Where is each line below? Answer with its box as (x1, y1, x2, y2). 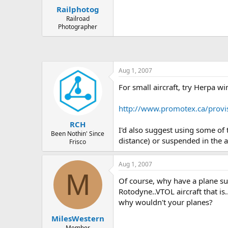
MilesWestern (51, 213, 104, 223)
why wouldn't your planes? (119, 197, 213, 207)
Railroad (66, 14, 90, 23)
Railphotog (56, 4, 99, 14)
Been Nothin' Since (51, 129, 104, 138)
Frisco (69, 137, 86, 146)
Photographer (58, 22, 97, 31)
